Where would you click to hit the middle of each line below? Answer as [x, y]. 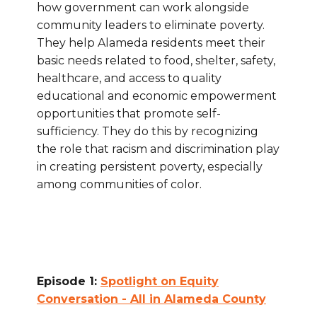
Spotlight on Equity [160, 282]
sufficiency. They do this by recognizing [148, 132]
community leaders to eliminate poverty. [151, 25]
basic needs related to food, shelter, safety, [156, 61]
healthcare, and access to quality [129, 79]
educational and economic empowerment [157, 96]
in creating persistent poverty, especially [150, 167]
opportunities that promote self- [129, 114]
